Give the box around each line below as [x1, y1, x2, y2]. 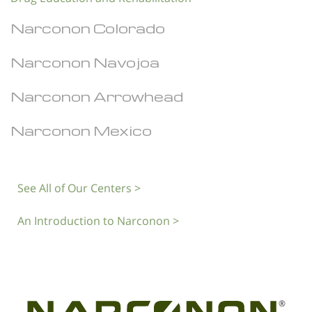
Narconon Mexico [10, 122, 152, 140]
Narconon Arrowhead [10, 88, 183, 106]
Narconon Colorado [10, 19, 165, 38]
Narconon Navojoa [10, 54, 159, 72]
